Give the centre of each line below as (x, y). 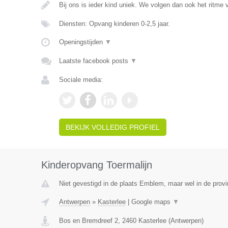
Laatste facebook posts (94, 61)
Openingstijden (82, 42)
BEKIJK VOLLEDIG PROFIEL (112, 127)
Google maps (152, 202)
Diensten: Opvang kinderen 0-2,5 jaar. (114, 24)
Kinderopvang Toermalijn (96, 165)
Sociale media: (81, 80)
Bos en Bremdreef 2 (88, 221)
